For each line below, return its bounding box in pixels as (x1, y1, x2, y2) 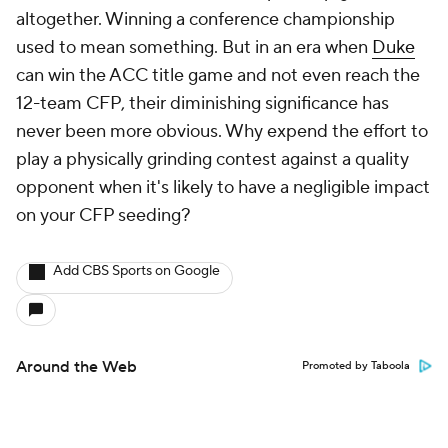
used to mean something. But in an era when (16, 36, 372, 60)
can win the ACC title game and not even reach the (16, 64, 420, 88)
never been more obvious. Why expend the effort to (16, 120, 428, 144)
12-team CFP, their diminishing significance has (16, 92, 389, 116)
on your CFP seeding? (16, 204, 191, 228)
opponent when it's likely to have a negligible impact (16, 176, 430, 200)
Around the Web (16, 357, 137, 378)
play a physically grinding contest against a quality (16, 148, 409, 172)
